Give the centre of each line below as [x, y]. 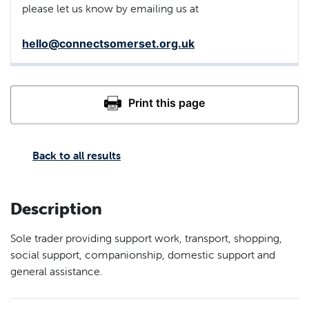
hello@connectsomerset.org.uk [108, 43]
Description [56, 208]
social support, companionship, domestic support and [143, 254]
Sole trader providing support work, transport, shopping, [146, 238]
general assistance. [57, 271]
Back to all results [77, 155]
